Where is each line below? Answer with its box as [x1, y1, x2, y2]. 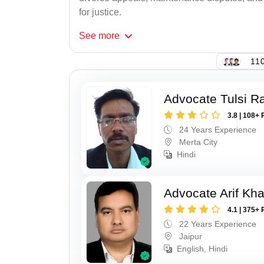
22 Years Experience [177, 219, 257, 229]
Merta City [177, 137, 218, 147]
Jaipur [177, 231, 203, 241]
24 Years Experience [177, 125, 257, 135]
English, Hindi [177, 243, 228, 253]
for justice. [79, 7, 121, 18]
